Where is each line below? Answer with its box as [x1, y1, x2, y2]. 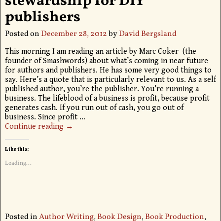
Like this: [4, 144, 29, 153]
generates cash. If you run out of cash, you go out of [4, 103, 184, 112]
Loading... [4, 159, 32, 167]
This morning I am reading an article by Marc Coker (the [4, 46, 196, 56]
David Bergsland [118, 28, 177, 39]
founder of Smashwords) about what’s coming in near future [4, 56, 208, 66]
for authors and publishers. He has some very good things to [4, 65, 212, 75]
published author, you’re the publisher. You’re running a [4, 84, 199, 94]
